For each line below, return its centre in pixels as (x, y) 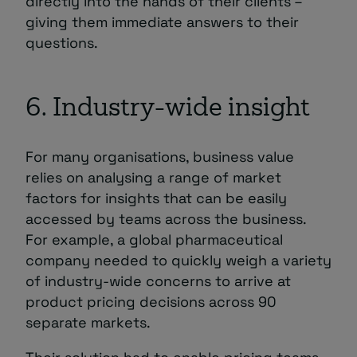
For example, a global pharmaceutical (154, 239)
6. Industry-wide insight (168, 109)
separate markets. (88, 322)
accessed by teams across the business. (166, 218)
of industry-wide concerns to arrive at (158, 280)
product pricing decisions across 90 (151, 301)
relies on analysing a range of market (153, 177)
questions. (62, 42)
